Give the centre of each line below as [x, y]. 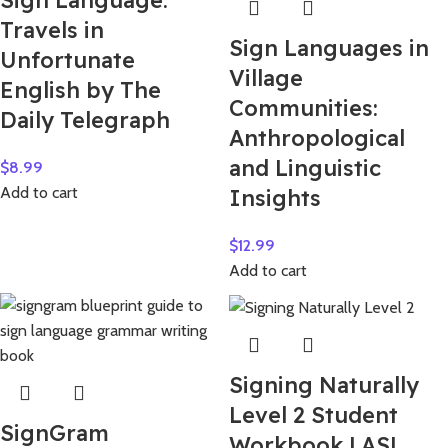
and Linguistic [305, 168]
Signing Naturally [324, 385]
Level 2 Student [313, 415]
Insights [275, 198]
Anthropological [317, 138]
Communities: [303, 108]
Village [266, 78]
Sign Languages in [329, 48]
